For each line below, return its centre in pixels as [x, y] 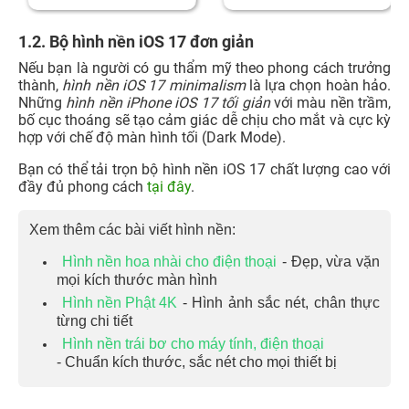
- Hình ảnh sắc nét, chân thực [281, 302]
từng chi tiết [94, 320]
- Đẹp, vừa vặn [331, 261]
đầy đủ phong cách [83, 186]
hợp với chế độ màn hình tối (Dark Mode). [152, 137]
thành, [41, 85]
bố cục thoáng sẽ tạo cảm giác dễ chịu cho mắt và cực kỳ [204, 120]
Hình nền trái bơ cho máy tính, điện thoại [193, 343]
